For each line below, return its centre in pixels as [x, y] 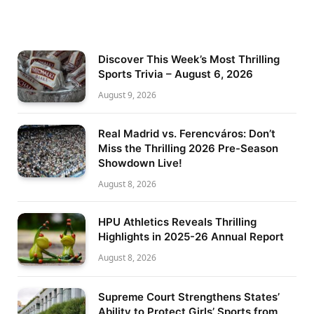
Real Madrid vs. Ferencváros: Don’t [187, 134]
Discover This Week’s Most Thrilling [189, 59]
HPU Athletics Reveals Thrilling [177, 222]
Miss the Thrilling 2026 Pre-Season [188, 149]
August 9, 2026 [127, 95]
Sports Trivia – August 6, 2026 [176, 74]
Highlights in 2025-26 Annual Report [191, 237]
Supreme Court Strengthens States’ [189, 296]
